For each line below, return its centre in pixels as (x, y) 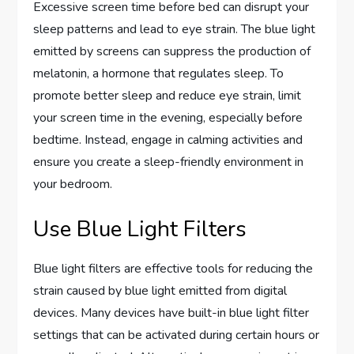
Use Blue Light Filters (140, 229)
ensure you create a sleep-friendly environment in (169, 162)
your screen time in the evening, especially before (168, 117)
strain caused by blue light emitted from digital (160, 290)
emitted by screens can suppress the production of (172, 51)
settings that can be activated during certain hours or (177, 335)
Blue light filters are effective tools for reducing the (173, 268)
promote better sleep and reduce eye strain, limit (168, 95)
